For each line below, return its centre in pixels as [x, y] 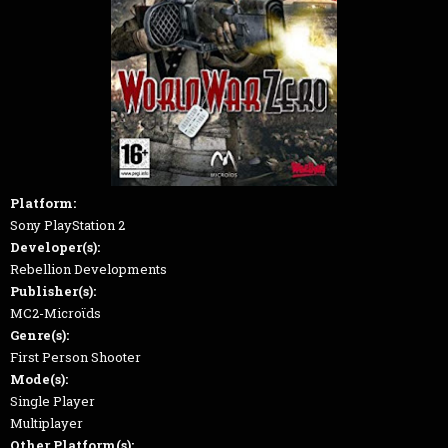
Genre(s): [39, 334]
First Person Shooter [75, 356]
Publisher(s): [53, 290]
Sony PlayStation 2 [67, 224]
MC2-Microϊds [55, 312]
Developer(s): [55, 246]
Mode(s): [39, 378]
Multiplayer [46, 422]
